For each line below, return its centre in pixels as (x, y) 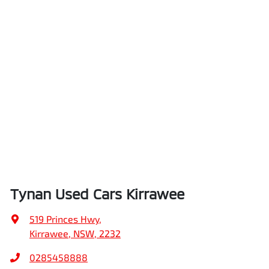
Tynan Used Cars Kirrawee (97, 194)
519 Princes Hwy (64, 219)
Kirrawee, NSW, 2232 (75, 234)
